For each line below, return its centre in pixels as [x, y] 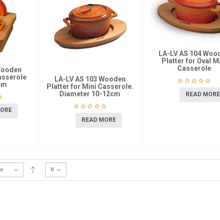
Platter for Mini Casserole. [90, 87]
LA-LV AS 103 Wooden [90, 79]
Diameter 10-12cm [90, 94]
